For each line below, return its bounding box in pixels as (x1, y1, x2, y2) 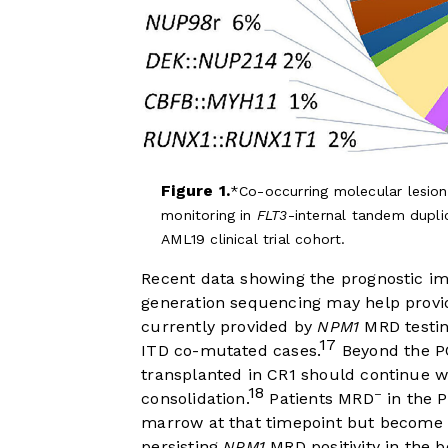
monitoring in (161, 207, 257, 224)
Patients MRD (264, 389, 374, 409)
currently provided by (141, 317, 318, 337)
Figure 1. (161, 181, 230, 201)
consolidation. (141, 389, 248, 409)
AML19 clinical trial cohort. (161, 231, 346, 248)
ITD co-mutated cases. (141, 341, 320, 361)
